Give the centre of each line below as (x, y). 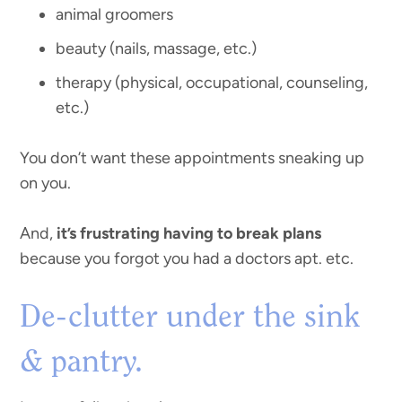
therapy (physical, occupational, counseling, (212, 83)
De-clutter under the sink (190, 319)
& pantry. (82, 364)
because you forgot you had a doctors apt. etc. (187, 259)
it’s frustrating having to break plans (189, 234)
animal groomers (115, 15)
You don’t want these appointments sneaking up (192, 158)
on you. (46, 184)
